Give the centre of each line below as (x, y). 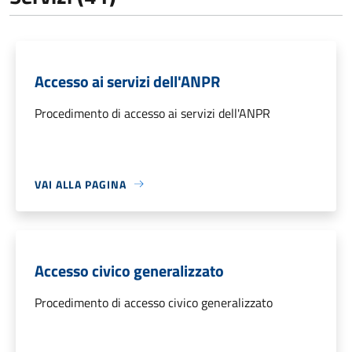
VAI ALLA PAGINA (81, 184)
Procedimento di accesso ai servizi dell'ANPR (152, 113)
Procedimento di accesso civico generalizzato (154, 302)
